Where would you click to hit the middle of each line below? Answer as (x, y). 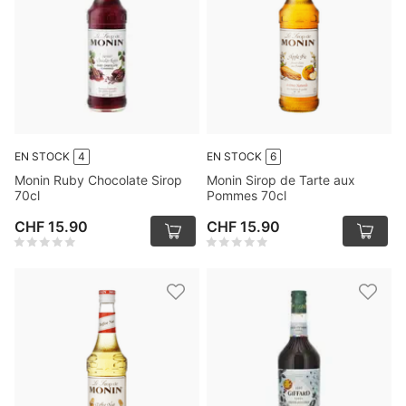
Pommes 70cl (246, 195)
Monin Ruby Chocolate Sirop (98, 180)
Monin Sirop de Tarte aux (281, 180)
